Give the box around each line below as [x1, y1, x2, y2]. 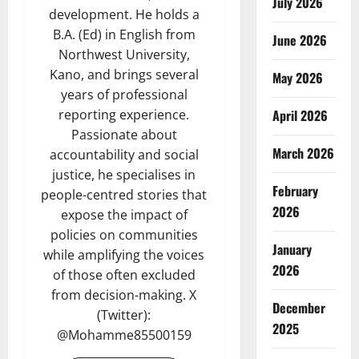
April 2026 [272, 106, 328, 125]
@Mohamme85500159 [56, 326, 192, 345]
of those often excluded [52, 266, 196, 284]
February [272, 181, 318, 200]
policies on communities [50, 226, 198, 244]
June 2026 [272, 30, 327, 50]
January [272, 240, 312, 259]
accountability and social [49, 146, 199, 164]
